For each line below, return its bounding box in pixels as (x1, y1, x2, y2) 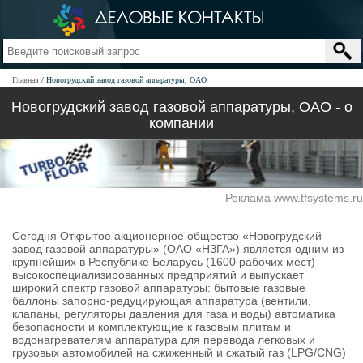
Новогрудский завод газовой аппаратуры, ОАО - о (11, 99, 352, 115)
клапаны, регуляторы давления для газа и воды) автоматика (12, 307, 335, 320)
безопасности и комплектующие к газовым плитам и (12, 320, 291, 333)
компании (149, 115, 214, 131)
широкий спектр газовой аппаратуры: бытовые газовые (12, 281, 305, 294)
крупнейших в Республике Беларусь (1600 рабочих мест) (12, 255, 315, 268)
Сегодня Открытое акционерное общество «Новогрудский (12, 229, 322, 242)
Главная (12, 75, 39, 84)
